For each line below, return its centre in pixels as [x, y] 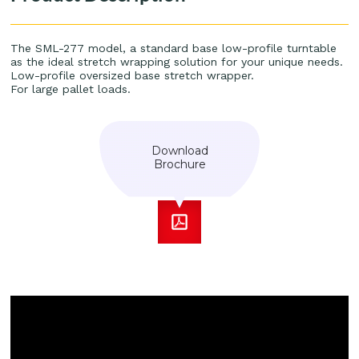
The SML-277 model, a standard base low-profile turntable [174, 48]
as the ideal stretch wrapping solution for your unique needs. [177, 61]
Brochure [179, 164]
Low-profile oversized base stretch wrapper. [133, 75]
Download [179, 150]
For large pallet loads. [71, 89]
